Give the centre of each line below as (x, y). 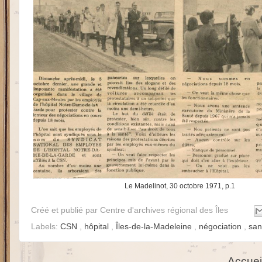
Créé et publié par (65, 210)
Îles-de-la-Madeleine (155, 226)
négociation (221, 226)
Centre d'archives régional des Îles (165, 210)
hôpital (98, 226)
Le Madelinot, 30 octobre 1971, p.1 (180, 186)
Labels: (46, 226)
